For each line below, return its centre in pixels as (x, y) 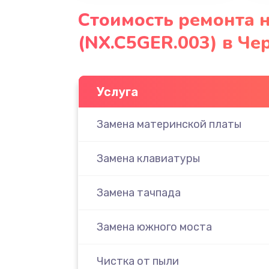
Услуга (117, 92)
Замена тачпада (138, 192)
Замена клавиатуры (148, 158)
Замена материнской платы (169, 124)
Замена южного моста (154, 227)
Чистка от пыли (138, 261)
